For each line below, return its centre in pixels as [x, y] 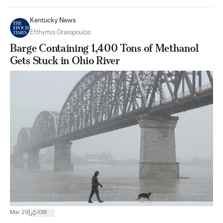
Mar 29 [19, 213]
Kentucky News [53, 20]
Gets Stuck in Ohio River [65, 60]
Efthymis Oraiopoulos [60, 32]
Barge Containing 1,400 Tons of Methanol [104, 48]
